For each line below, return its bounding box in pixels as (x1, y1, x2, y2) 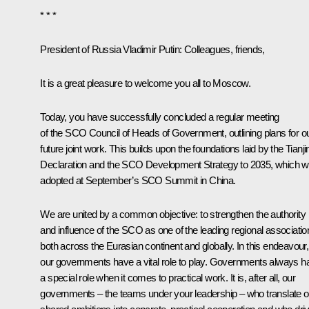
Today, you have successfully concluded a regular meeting (40, 110, 279, 123)
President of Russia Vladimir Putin (40, 43, 179, 55)
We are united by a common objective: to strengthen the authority (40, 208, 306, 220)
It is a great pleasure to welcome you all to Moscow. (40, 77, 251, 89)
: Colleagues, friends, (179, 43, 265, 55)
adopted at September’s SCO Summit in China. (40, 174, 236, 186)
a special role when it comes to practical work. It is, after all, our (40, 271, 295, 283)
